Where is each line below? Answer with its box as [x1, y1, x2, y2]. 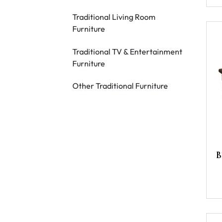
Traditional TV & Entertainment [72, 46, 182, 56]
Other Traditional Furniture [72, 81, 168, 91]
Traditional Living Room [72, 11, 156, 22]
